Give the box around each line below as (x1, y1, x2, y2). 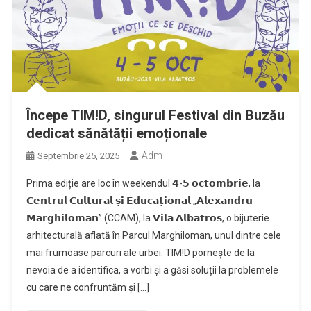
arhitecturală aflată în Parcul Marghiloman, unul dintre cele (26, 229, 281, 241)
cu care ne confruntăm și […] (26, 281, 149, 293)
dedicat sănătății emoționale (26, 124, 207, 142)
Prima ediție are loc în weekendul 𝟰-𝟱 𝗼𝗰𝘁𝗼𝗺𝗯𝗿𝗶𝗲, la (26, 177, 260, 189)
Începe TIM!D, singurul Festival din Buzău (26, 106, 285, 124)
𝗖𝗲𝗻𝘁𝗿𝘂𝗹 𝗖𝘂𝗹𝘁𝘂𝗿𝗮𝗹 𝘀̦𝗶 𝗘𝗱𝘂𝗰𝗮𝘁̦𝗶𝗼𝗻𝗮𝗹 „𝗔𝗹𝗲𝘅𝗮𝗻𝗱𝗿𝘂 (26, 194, 253, 206)
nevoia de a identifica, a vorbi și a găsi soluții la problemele (26, 264, 278, 276)
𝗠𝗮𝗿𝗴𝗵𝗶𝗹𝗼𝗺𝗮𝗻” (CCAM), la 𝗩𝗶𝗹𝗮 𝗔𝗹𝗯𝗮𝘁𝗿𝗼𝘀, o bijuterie (26, 212, 269, 224)
